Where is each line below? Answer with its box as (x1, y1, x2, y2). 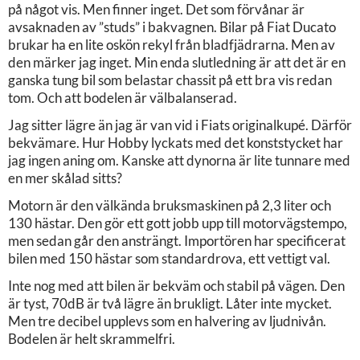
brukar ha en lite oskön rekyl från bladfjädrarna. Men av (8, 35, 335, 53)
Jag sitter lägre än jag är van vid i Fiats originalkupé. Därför (8, 116, 352, 133)
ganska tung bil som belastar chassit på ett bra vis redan (8, 71, 332, 88)
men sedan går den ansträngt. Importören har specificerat (8, 231, 346, 249)
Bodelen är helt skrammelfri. (8, 329, 175, 347)
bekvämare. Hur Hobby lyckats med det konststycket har (8, 133, 343, 151)
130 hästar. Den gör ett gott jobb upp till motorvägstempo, (8, 214, 347, 231)
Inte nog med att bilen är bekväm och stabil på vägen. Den (8, 276, 345, 294)
